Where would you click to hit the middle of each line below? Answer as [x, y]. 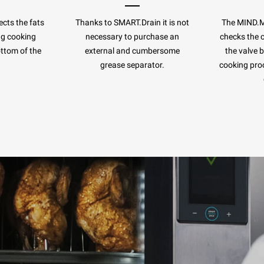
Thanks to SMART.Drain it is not [132, 22]
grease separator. [132, 65]
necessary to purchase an [132, 37]
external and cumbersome [132, 51]
